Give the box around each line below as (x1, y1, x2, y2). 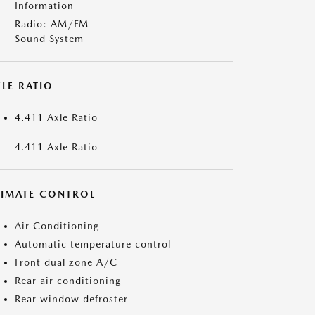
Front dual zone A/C (15, 257, 117, 268)
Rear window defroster (15, 293, 128, 304)
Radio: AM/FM (15, 18, 89, 30)
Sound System (15, 33, 84, 44)
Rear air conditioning (15, 275, 121, 286)
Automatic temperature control (15, 238, 171, 250)
